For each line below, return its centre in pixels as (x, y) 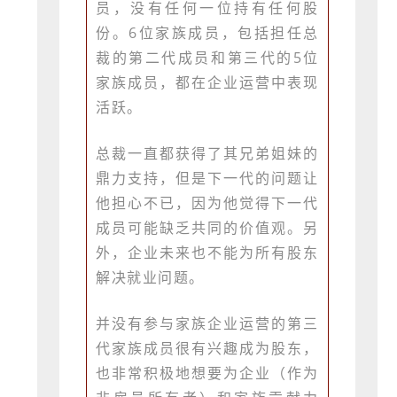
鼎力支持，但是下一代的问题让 (207, 179)
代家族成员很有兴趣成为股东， (207, 349)
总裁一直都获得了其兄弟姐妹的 (207, 154)
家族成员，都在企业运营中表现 (207, 83)
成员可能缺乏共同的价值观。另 (207, 228)
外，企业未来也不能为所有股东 (207, 253)
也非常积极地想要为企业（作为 (207, 374)
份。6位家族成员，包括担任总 (207, 33)
